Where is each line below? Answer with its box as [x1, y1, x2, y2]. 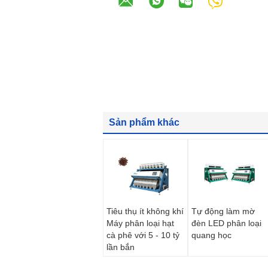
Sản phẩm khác [109, 117, 179, 127]
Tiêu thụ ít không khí [106, 206, 184, 216]
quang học [191, 230, 232, 240]
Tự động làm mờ [191, 206, 255, 216]
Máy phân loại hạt [106, 218, 174, 228]
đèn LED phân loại [191, 218, 261, 228]
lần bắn [106, 242, 135, 252]
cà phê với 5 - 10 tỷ [106, 230, 179, 240]
